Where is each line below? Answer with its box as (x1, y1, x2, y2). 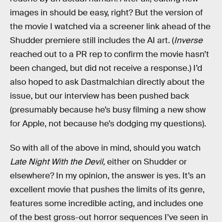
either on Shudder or (107, 157, 187, 167)
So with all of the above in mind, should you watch (10, 143, 201, 154)
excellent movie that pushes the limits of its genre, (10, 184, 205, 195)
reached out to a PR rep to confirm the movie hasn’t (10, 49, 209, 59)
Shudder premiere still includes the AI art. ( (10, 35, 174, 46)
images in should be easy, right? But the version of (10, 7, 203, 18)
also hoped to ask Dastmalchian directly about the (10, 76, 205, 87)
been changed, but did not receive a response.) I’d (10, 62, 202, 73)
